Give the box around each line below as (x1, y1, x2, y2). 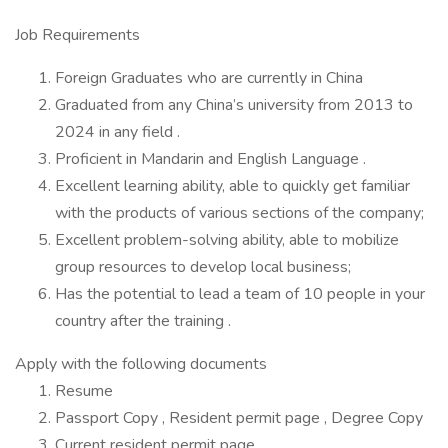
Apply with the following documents (15, 353, 267, 375)
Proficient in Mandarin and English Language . (55, 148, 366, 170)
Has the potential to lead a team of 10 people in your (55, 283, 425, 305)
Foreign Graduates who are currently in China (55, 67, 363, 89)
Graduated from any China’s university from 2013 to (55, 94, 413, 116)
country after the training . (55, 310, 231, 332)
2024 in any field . (55, 121, 180, 143)
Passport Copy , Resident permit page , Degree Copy (55, 407, 423, 429)
